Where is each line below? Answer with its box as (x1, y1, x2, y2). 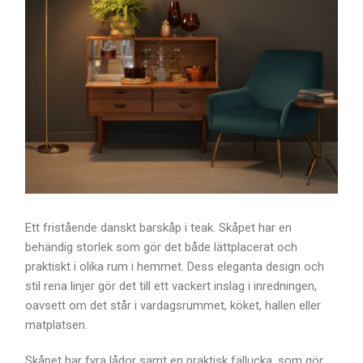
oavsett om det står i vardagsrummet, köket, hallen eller (25, 298, 322, 314)
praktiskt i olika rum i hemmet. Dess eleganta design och (25, 259, 325, 275)
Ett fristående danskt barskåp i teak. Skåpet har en (25, 220, 293, 236)
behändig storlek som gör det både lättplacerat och (25, 240, 298, 255)
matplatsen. (25, 318, 88, 333)
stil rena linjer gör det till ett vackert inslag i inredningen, (25, 279, 318, 294)
